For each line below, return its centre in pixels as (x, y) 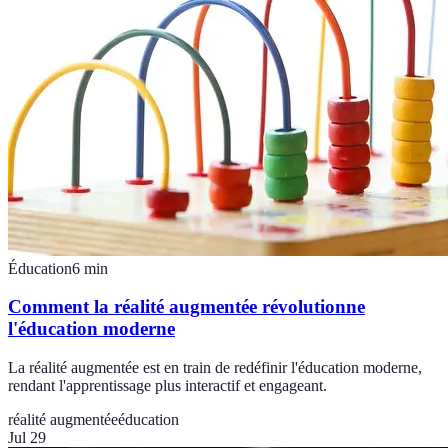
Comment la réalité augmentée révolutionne (186, 307)
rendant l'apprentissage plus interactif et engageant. (167, 386)
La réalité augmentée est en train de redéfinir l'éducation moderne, (215, 368)
